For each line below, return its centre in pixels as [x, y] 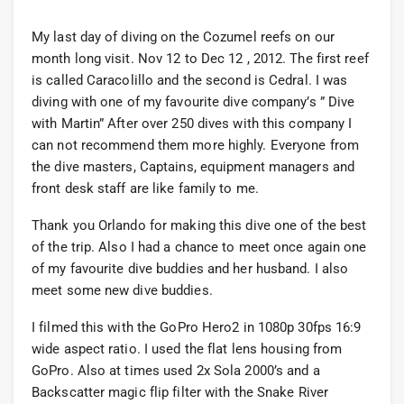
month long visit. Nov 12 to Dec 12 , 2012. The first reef [200, 59]
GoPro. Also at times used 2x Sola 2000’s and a [176, 371]
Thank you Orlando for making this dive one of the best [199, 226]
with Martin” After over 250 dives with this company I [192, 124]
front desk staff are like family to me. [145, 189]
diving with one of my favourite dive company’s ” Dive [193, 102]
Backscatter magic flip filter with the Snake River [180, 393]
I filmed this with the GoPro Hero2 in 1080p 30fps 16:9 [197, 328]
